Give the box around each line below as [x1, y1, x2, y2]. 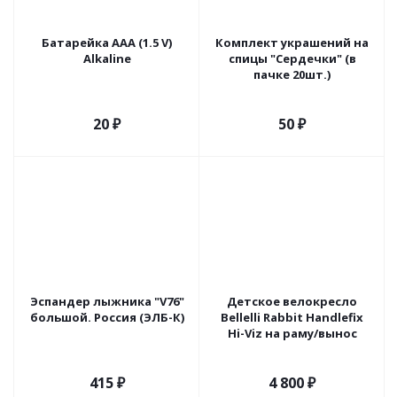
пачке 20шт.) [253, 66, 331, 82]
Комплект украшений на [215, 35, 369, 51]
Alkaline [82, 51, 131, 66]
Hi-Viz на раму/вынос [227, 325, 357, 341]
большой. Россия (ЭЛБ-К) [29, 309, 184, 325]
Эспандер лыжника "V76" [29, 293, 184, 309]
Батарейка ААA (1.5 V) [42, 35, 172, 51]
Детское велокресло [227, 293, 357, 309]
